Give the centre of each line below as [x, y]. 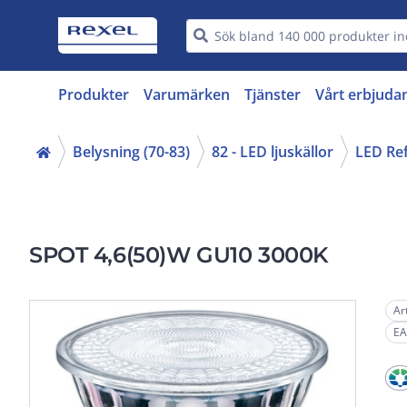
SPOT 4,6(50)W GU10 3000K [179, 255]
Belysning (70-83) [131, 152]
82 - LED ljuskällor [273, 152]
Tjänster [273, 94]
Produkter [94, 94]
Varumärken [187, 94]
